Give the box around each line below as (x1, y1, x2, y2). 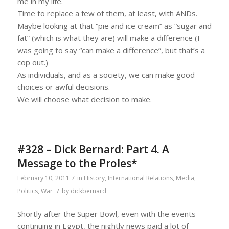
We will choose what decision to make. (17, 94, 152, 104)
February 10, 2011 (17, 173, 70, 182)
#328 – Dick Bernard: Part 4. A (17, 142, 169, 156)
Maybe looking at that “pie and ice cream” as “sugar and (17, 20, 212, 31)
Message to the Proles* (17, 155, 138, 170)
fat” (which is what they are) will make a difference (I (17, 32, 200, 43)
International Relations (107, 173, 173, 182)
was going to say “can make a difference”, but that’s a (17, 44, 205, 55)
